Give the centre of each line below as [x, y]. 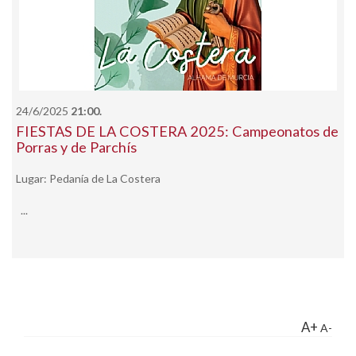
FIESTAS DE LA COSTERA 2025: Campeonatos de [177, 132]
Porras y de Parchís [76, 147]
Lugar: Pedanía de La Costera [88, 179]
